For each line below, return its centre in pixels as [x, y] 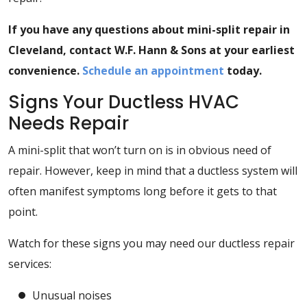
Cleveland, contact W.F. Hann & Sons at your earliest [151, 50]
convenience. [45, 71]
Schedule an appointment [153, 71]
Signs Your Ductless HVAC [124, 102]
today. [243, 71]
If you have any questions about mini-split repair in [149, 30]
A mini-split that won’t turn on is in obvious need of [140, 150]
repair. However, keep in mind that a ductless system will [153, 171]
